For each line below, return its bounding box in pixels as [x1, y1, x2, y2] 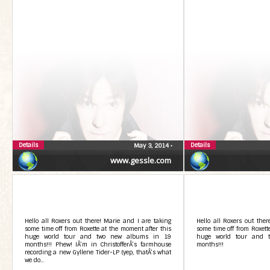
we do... [25, 256, 44, 264]
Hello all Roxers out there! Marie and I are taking [25, 217, 171, 225]
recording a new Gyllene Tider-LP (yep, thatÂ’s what [25, 248, 171, 256]
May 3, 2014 [134, 142, 171, 149]
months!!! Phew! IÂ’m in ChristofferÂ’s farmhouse [25, 240, 171, 248]
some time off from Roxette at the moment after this [25, 225, 171, 233]
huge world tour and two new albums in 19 [25, 233, 171, 240]
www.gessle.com [110, 155, 171, 166]
